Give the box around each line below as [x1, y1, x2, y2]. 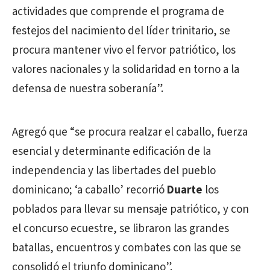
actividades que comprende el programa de [12, 4, 224, 20]
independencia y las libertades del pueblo [12, 163, 216, 180]
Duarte [167, 182, 202, 199]
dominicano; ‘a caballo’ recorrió [12, 182, 167, 199]
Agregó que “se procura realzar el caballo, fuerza [12, 124, 248, 141]
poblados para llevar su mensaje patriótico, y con [12, 201, 249, 218]
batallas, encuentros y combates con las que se [12, 240, 241, 257]
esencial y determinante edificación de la [12, 143, 211, 160]
